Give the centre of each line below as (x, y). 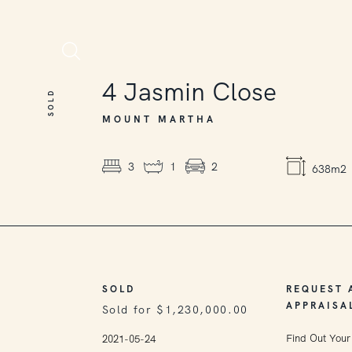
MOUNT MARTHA (159, 119)
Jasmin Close (200, 92)
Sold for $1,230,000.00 (175, 310)
